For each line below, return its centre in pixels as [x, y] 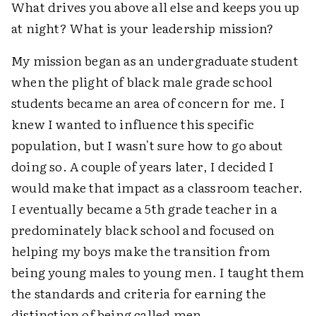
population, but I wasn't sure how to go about [147, 145]
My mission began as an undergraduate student [155, 60]
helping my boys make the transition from [141, 250]
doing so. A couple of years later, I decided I [143, 166]
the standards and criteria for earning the [139, 293]
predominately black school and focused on [143, 229]
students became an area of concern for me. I [148, 102]
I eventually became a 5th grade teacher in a [144, 208]
